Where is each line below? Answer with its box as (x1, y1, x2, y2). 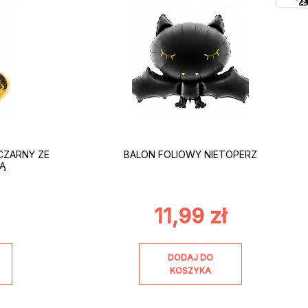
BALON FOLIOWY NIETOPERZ (123, 148, 257, 161)
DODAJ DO (167, 252, 213, 263)
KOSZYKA (169, 265, 211, 276)
